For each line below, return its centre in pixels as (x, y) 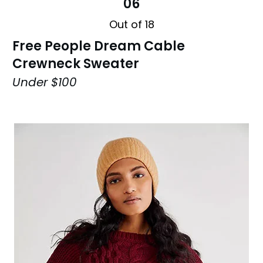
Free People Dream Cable (99, 46)
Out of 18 (131, 24)
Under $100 (45, 82)
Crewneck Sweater (76, 63)
